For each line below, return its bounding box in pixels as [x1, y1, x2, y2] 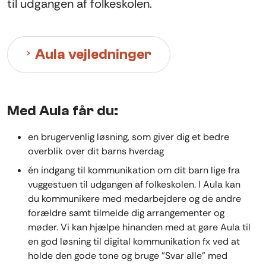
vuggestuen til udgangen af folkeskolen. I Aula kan [28, 178, 240, 191]
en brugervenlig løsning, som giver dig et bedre [28, 131, 229, 144]
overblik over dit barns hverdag [28, 145, 164, 158]
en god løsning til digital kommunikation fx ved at [28, 235, 240, 248]
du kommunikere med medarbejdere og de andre [28, 192, 241, 205]
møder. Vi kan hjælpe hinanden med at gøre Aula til [28, 220, 251, 233]
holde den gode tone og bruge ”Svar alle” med [28, 249, 227, 262]
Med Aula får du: [7, 103, 118, 119]
